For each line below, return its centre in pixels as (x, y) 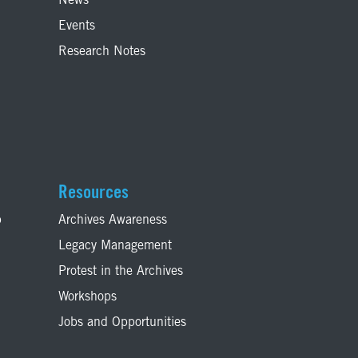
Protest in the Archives (121, 272)
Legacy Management (115, 247)
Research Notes (102, 52)
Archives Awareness (113, 221)
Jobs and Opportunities (122, 323)
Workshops (88, 298)
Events (77, 27)
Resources (93, 194)
